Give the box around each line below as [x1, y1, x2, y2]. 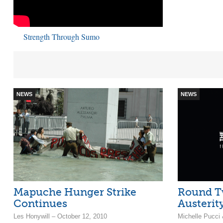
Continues [13, 197, 67, 210]
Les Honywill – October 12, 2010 [13, 213, 107, 221]
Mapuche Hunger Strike [13, 186, 136, 199]
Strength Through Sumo [23, 31, 100, 42]
